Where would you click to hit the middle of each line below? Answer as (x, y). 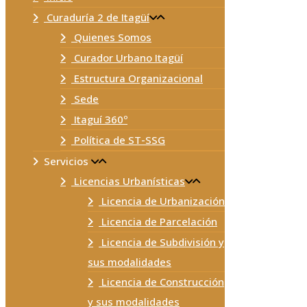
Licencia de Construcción (161, 282)
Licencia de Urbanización (162, 201)
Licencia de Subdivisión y (161, 242)
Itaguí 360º (99, 119)
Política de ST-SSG (118, 140)
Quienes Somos (111, 37)
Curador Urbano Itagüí (127, 58)
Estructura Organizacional (137, 78)
